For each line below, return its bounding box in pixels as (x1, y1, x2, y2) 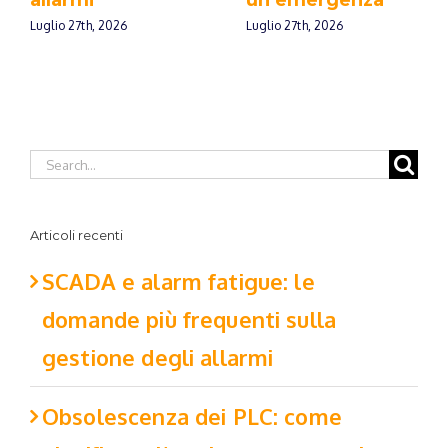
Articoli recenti (30, 226, 123, 243)
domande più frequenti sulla (42, 305, 337, 334)
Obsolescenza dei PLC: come (42, 402, 342, 431)
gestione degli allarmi (42, 343, 274, 372)
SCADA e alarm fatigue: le (42, 267, 315, 296)
